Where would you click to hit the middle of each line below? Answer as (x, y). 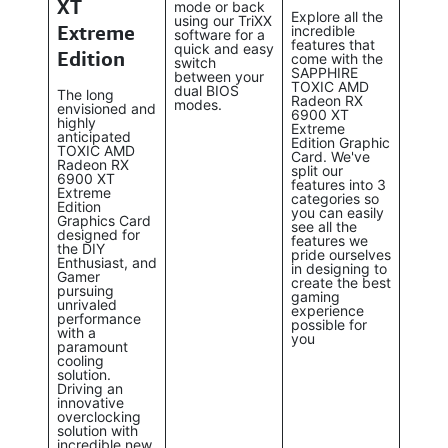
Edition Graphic (340, 142)
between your (219, 76)
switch (195, 62)
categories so (335, 198)
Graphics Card (104, 220)
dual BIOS (206, 90)
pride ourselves (341, 254)
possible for (329, 324)
